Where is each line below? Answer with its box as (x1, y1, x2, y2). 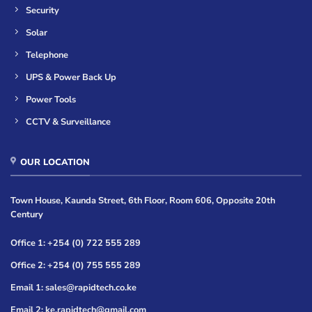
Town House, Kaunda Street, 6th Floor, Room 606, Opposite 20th (10, 194, 275, 208)
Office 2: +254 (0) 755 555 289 (10, 258, 141, 272)
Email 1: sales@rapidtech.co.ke (10, 281, 136, 294)
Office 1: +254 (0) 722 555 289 (10, 236, 141, 249)
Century (10, 208, 43, 221)
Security (26, 3, 60, 17)
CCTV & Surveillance (26, 115, 111, 128)
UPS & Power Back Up (26, 70, 117, 84)
